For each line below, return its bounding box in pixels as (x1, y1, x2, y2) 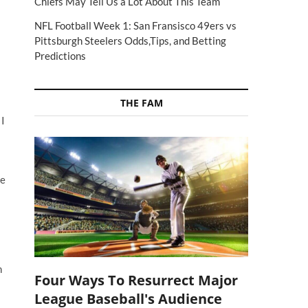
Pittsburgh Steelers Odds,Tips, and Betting (34, 34, 226, 47)
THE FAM (120, 96, 163, 109)
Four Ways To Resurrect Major (34, 270, 238, 289)
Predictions (34, 49, 86, 62)
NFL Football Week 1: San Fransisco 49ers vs (34, 19, 236, 32)
